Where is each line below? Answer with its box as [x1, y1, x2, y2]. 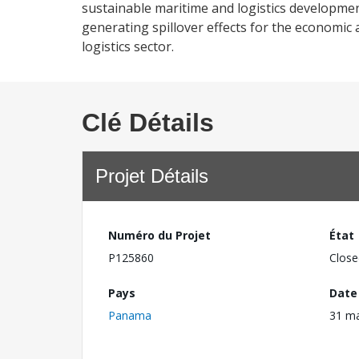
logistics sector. [82, 38, 174, 55]
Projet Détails [95, 165, 208, 187]
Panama [108, 307, 151, 323]
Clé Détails [82, 108, 214, 137]
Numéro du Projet [108, 228, 211, 243]
